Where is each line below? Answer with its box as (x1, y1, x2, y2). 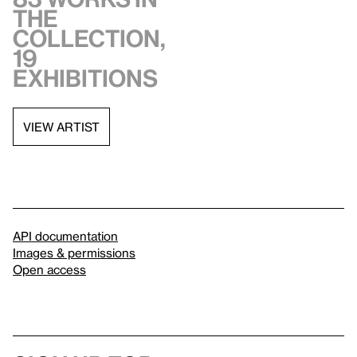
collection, (13, 25, 166, 52)
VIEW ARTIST (23, 119, 100, 134)
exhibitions (13, 65, 158, 92)
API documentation (13, 229, 118, 243)
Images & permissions (13, 245, 135, 260)
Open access (13, 262, 86, 277)
